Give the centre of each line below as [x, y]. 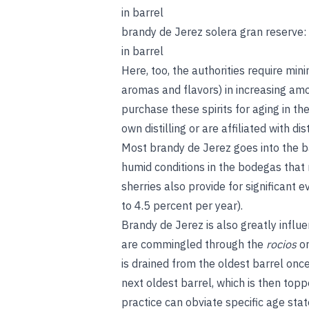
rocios [281, 244]
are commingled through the [194, 244]
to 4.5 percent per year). [182, 206]
